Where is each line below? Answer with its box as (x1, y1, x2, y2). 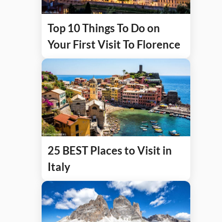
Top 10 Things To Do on (48, 21, 160, 35)
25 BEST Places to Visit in (48, 144, 172, 158)
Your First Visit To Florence (48, 37, 180, 51)
